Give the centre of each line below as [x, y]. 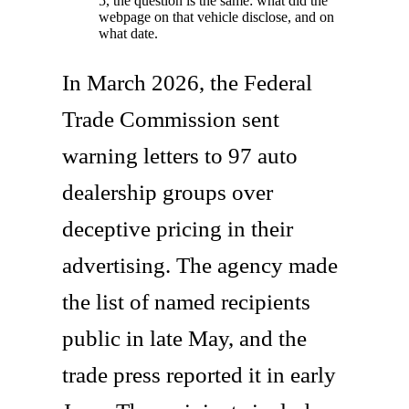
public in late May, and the [184, 338]
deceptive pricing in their [178, 228]
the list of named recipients [186, 301]
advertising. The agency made [200, 265]
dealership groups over [168, 192]
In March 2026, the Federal [187, 82]
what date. [128, 33]
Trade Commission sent [171, 119]
